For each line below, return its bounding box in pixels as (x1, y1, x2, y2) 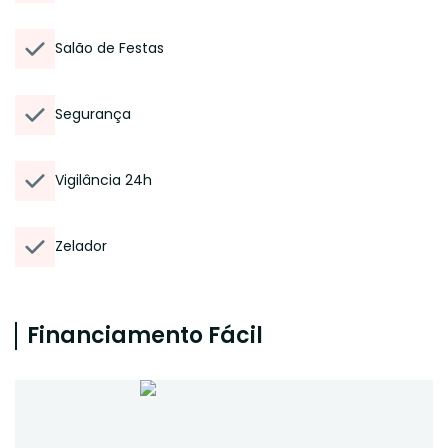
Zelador (55, 236, 107, 256)
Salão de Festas (55, 38, 164, 58)
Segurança (55, 104, 131, 124)
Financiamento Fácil (27, 320, 263, 351)
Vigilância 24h (55, 170, 152, 190)
